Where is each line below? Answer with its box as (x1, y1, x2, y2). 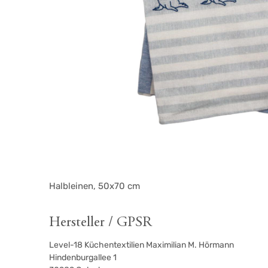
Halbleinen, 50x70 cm (49, 181, 141, 192)
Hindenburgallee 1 (49, 252, 117, 263)
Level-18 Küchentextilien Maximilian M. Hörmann (49, 240, 234, 251)
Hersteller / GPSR (49, 215, 153, 231)
